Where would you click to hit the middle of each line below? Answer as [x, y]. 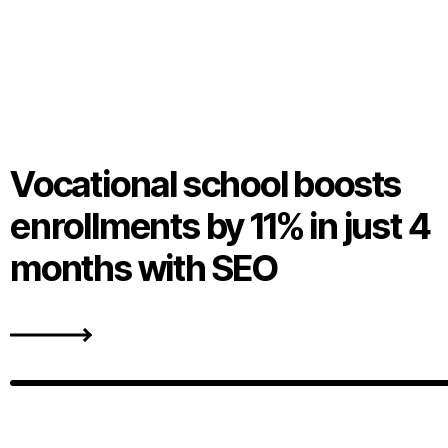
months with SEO [144, 268]
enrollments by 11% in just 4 [220, 226]
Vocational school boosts [206, 184]
